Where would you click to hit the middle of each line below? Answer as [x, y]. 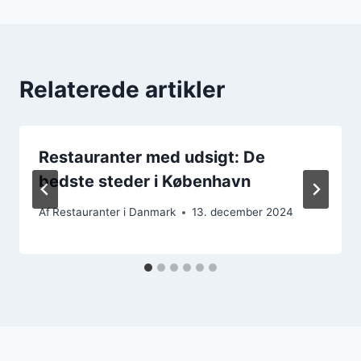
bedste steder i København [145, 181]
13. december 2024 [243, 212]
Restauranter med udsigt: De [152, 157]
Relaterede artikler [122, 89]
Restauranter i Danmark [114, 212]
